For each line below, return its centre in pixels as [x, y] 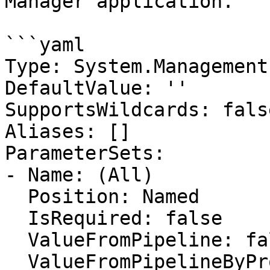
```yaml [45, 45]
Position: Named [16, 196]
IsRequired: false [16, 218]
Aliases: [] [68, 131]
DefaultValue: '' [96, 88]
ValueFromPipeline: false [16, 240]
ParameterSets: [85, 153]
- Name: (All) [79, 175]
